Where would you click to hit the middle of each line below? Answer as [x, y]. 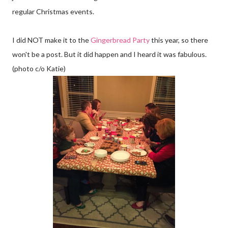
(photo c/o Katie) [39, 69]
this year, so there [179, 40]
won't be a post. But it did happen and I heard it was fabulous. [109, 54]
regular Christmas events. [55, 12]
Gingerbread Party [120, 40]
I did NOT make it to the [51, 40]
